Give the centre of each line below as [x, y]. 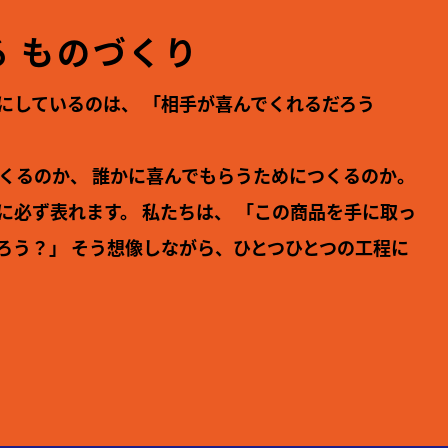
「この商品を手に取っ [324, 211]
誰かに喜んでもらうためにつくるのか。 [252, 175]
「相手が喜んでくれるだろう [257, 103]
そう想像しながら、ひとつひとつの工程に [238, 247]
